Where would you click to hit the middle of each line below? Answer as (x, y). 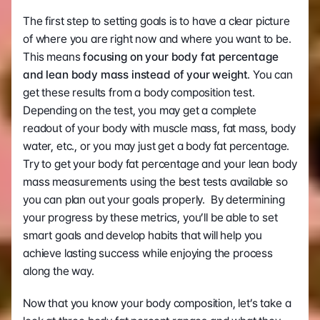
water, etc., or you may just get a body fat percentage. (158, 146)
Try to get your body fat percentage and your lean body (160, 164)
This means (52, 57)
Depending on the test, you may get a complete (140, 110)
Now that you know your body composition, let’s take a (157, 303)
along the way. (59, 271)
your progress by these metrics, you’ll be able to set (150, 217)
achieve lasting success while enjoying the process (148, 253)
